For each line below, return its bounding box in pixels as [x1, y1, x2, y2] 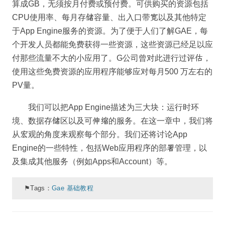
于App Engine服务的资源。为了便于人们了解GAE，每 [12, 27, 208, 36]
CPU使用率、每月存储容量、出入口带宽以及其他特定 [12, 13, 206, 22]
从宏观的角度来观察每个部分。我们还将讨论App [12, 130, 187, 139]
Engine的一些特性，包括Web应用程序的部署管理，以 [12, 144, 207, 153]
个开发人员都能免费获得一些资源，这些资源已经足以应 [12, 40, 213, 49]
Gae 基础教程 [52, 184, 93, 192]
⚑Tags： [24, 184, 52, 192]
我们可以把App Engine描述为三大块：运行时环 [28, 103, 199, 112]
